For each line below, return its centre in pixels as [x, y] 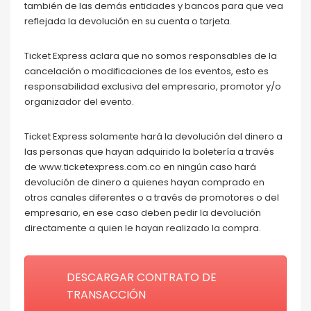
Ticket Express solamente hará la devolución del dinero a [153, 136]
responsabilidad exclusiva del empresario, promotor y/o [153, 86]
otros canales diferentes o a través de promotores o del [152, 197]
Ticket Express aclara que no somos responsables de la [151, 56]
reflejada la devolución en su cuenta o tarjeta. [128, 21]
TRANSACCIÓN [106, 294]
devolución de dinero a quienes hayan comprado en [144, 182]
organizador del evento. [79, 101]
